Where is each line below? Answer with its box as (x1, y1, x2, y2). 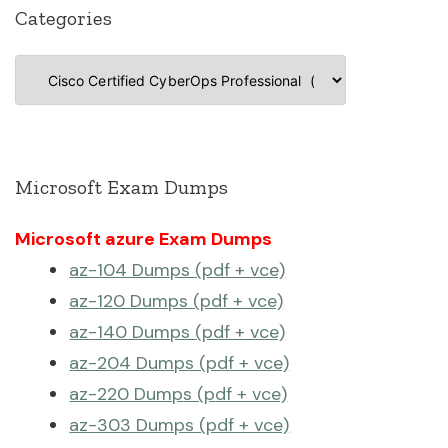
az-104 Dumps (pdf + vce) (69, 258, 286, 282)
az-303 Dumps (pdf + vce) (69, 413, 290, 437)
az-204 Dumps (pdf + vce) (69, 351, 290, 375)
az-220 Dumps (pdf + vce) (69, 382, 288, 406)
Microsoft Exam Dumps (15, 175, 229, 199)
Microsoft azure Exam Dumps (15, 227, 273, 251)
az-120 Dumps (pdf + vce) (69, 289, 284, 313)
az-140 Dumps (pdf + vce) (69, 320, 286, 344)
